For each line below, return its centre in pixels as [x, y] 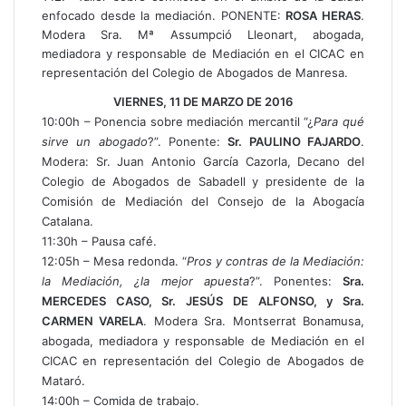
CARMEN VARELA [93, 321]
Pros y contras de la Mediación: [275, 261]
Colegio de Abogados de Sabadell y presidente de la [203, 181]
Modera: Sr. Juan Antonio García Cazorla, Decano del [203, 161]
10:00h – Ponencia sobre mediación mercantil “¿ [178, 121]
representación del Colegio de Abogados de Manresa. [195, 72]
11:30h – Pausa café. [99, 241]
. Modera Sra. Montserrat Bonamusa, [254, 321]
